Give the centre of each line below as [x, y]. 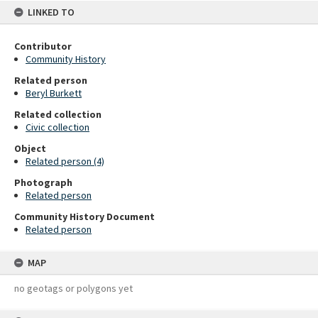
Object [30, 148]
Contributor [43, 46]
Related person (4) [65, 161]
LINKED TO [51, 12]
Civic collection [57, 127]
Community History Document [84, 216]
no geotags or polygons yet [73, 288]
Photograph [43, 182]
